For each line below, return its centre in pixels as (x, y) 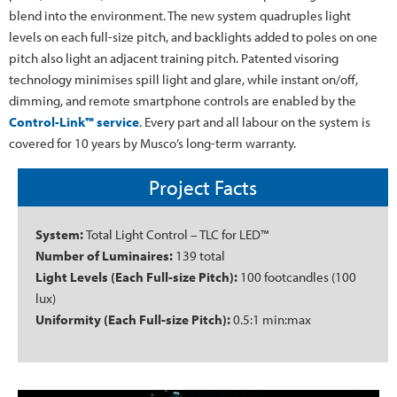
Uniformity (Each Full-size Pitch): (133, 319)
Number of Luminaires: (105, 255)
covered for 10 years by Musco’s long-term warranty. (152, 143)
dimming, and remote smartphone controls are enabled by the (183, 100)
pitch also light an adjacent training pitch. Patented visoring (174, 58)
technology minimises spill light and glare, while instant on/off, (183, 79)
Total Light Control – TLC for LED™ (177, 234)
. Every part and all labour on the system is (255, 121)
